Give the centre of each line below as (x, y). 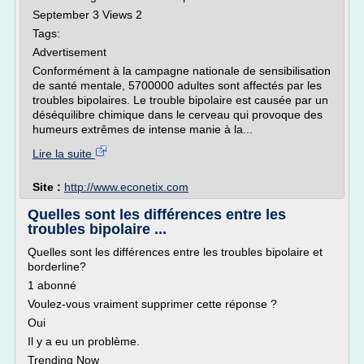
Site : (48, 187)
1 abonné (52, 285)
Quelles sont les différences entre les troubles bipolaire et (175, 252)
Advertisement (69, 52)
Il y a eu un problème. (84, 341)
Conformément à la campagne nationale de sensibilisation (182, 71)
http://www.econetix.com (126, 187)
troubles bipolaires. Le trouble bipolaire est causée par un (180, 100)
